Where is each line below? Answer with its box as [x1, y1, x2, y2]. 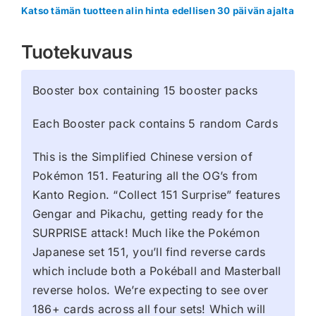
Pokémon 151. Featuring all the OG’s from [32, 169, 258, 183]
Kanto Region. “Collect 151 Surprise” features [32, 188, 280, 202]
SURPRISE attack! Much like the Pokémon [32, 226, 260, 241]
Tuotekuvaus [21, 41, 133, 63]
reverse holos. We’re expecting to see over [32, 283, 269, 298]
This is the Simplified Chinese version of [32, 150, 253, 164]
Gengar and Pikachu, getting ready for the [32, 207, 263, 221]
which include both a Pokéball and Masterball [32, 264, 281, 279]
